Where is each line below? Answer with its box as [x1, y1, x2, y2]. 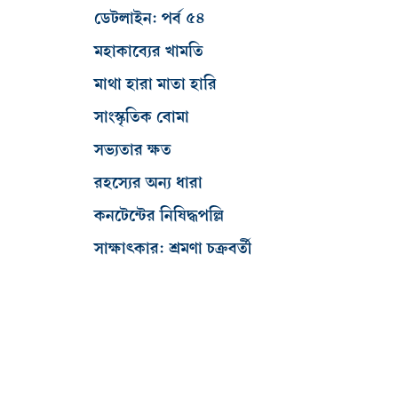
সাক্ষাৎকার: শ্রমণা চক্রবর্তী [94, 235, 251, 261]
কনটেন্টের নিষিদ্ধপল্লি [94, 202, 224, 228]
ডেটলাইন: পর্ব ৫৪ [94, 4, 204, 31]
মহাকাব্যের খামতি [94, 37, 203, 64]
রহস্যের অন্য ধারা [94, 169, 203, 195]
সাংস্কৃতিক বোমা [94, 103, 189, 130]
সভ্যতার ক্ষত [94, 136, 171, 163]
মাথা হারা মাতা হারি [94, 70, 217, 97]
